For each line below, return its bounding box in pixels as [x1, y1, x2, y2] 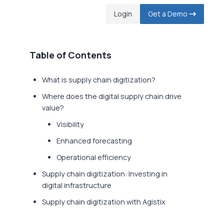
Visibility [56, 119, 84, 129]
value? [42, 103, 64, 112]
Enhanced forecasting [56, 136, 132, 145]
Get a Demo [148, 9, 189, 18]
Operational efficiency [56, 152, 131, 162]
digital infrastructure [42, 180, 112, 190]
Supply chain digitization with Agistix [42, 197, 166, 206]
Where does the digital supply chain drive [42, 91, 182, 101]
